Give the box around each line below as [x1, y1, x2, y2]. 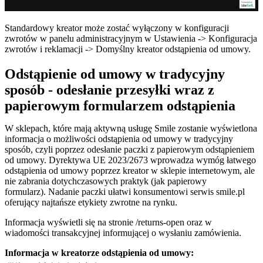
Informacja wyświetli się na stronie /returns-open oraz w [5, 217, 212, 228]
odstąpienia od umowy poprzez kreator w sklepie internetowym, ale [5, 166, 255, 176]
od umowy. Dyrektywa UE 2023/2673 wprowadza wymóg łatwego [5, 155, 256, 166]
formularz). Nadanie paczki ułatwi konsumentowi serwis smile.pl [5, 187, 245, 197]
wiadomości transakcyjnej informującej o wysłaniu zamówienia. [5, 228, 244, 238]
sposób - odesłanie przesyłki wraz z [5, 82, 214, 98]
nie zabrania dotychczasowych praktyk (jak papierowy [5, 176, 207, 187]
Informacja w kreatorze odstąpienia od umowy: [5, 248, 194, 258]
